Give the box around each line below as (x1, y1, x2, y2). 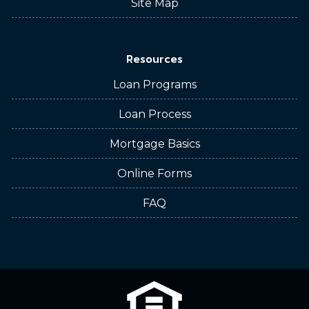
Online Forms (117, 167, 192, 180)
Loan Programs (112, 78, 197, 91)
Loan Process (118, 108, 191, 121)
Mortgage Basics (109, 137, 200, 150)
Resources (126, 50, 183, 67)
